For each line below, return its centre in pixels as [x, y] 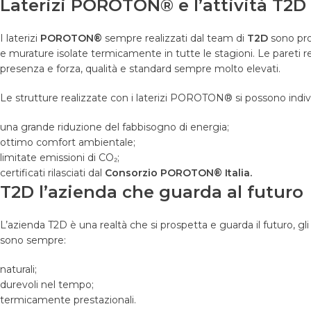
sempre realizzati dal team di [175, 39]
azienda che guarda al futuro [176, 192]
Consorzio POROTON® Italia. [178, 173]
